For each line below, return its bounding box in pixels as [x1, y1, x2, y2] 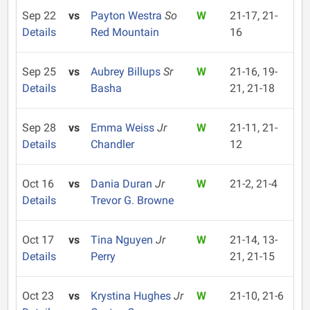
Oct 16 [22, 177, 54, 190]
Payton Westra [90, 9, 165, 22]
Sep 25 [22, 65, 56, 78]
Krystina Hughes [90, 289, 174, 302]
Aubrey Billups [90, 65, 163, 78]
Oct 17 [22, 233, 54, 246]
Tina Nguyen [90, 233, 156, 246]
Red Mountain [90, 26, 159, 39]
